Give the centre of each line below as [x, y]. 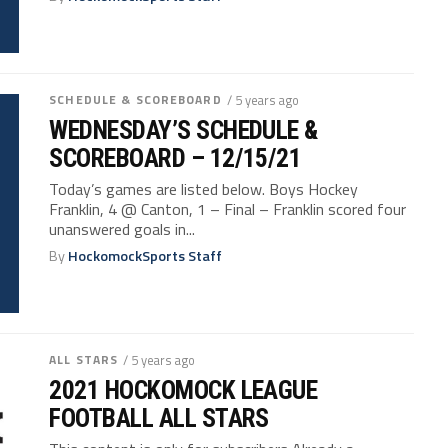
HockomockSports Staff [145, 255]
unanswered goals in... [122, 228]
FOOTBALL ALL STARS [159, 417]
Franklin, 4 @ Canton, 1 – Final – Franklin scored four [228, 208]
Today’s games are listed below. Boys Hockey [204, 188]
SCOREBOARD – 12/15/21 [175, 157]
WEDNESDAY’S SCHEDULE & [183, 129]
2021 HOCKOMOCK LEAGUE [183, 389]
